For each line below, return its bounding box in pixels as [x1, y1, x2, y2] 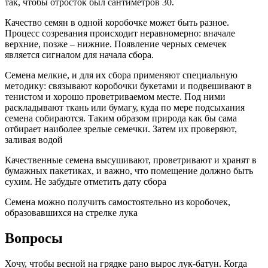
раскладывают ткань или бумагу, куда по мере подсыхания [5, 102, 245, 112]
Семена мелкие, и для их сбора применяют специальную [5, 69, 237, 80]
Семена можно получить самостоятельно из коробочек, [5, 196, 230, 207]
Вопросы [5, 230, 63, 246]
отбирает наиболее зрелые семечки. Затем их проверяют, [5, 123, 237, 134]
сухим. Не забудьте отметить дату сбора [5, 176, 166, 187]
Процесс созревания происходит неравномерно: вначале [5, 28, 235, 38]
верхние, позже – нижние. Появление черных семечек [5, 38, 227, 49]
